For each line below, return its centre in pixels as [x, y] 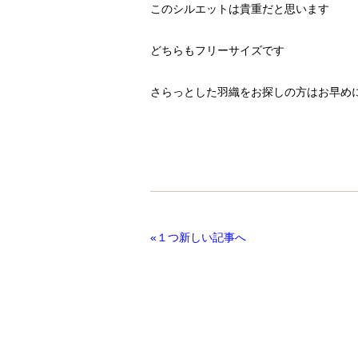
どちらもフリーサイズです [217, 50]
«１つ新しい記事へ [201, 237]
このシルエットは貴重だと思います [240, 9]
